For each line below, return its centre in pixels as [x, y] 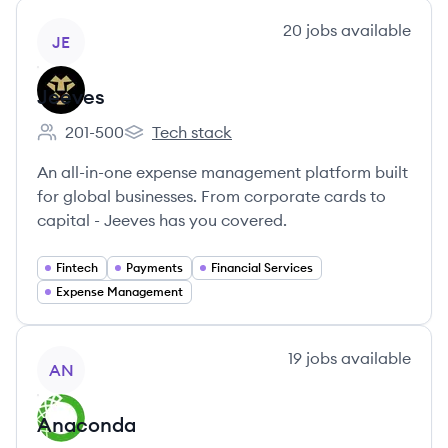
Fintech [77, 267]
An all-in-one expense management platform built [222, 172]
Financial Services [262, 267]
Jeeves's [153, 142]
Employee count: [98, 142]
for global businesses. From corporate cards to [211, 196]
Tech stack [192, 132]
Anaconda [86, 424]
